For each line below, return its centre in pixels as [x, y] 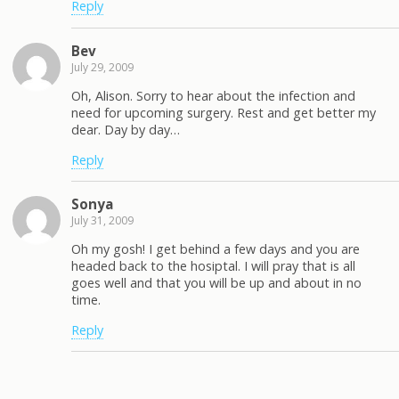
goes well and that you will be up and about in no [216, 283]
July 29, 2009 [102, 67]
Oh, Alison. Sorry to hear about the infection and [213, 96]
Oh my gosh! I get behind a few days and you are [216, 249]
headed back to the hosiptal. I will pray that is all [213, 266]
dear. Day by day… [126, 130]
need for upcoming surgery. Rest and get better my [224, 113]
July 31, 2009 [102, 220]
